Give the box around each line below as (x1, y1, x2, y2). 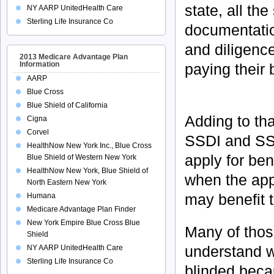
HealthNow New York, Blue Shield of (27, 166, 148, 175)
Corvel (27, 128, 49, 136)
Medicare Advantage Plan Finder (27, 205, 136, 213)
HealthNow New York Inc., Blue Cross (27, 141, 152, 150)
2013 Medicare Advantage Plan (20, 53, 128, 61)
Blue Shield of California (27, 101, 108, 109)
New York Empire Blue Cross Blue (27, 218, 140, 227)
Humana (27, 191, 56, 200)
